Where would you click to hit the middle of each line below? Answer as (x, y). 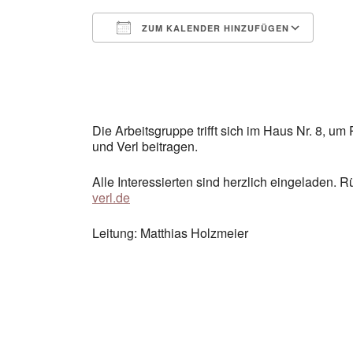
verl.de (111, 197)
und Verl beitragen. (145, 146)
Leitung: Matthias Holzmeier (170, 232)
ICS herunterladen (171, 56)
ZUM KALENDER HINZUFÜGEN (214, 28)
